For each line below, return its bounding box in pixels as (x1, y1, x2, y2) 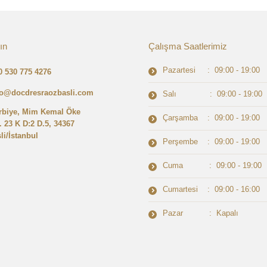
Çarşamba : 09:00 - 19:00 (163, 113, 260, 123)
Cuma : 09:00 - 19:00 (163, 161, 262, 170)
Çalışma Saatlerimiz (148, 41, 227, 52)
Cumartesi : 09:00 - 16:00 (163, 185, 260, 194)
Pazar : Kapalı (163, 209, 238, 218)
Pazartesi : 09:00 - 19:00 (163, 66, 260, 75)
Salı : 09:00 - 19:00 (163, 89, 262, 99)
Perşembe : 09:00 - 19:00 (163, 137, 260, 147)
